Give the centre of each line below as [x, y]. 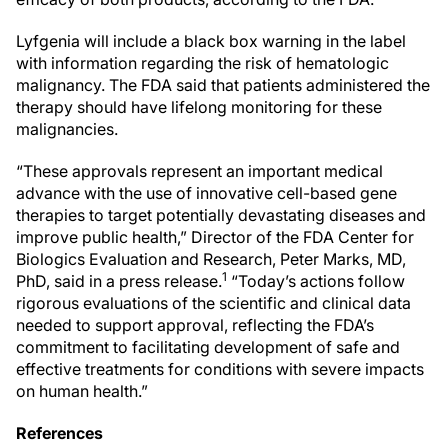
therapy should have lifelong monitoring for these [199, 107]
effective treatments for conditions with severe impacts [220, 369]
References [59, 433]
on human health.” [82, 391]
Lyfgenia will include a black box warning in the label [211, 41]
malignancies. [67, 129]
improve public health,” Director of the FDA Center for [215, 237]
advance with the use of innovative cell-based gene [206, 193]
